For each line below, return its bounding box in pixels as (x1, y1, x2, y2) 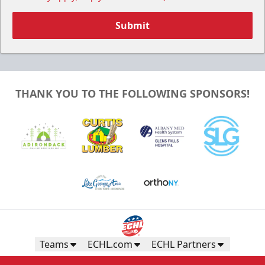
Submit (115, 19, 150, 33)
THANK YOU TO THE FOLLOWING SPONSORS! (15, 86, 250, 101)
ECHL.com (88, 238, 132, 251)
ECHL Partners (151, 238, 216, 251)
